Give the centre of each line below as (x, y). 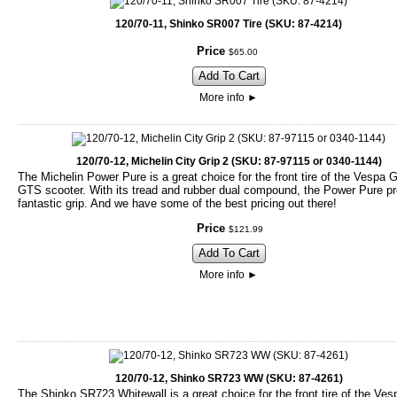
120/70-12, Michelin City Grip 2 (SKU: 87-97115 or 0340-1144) (229, 162)
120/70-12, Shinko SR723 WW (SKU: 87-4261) (229, 379)
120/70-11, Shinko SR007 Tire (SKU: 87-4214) (229, 24)
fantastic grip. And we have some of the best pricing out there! (177, 204)
